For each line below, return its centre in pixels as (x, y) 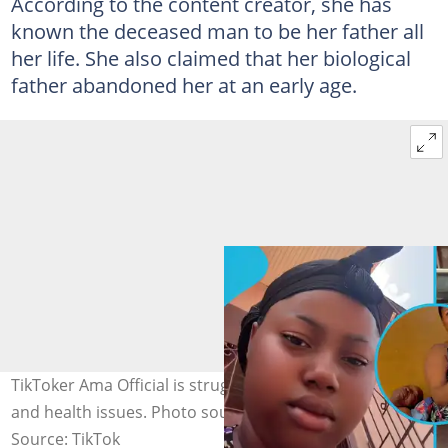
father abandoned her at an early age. (183, 85)
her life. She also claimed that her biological (210, 58)
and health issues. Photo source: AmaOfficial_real (196, 412)
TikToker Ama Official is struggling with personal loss (208, 385)
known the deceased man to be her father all (217, 31)
